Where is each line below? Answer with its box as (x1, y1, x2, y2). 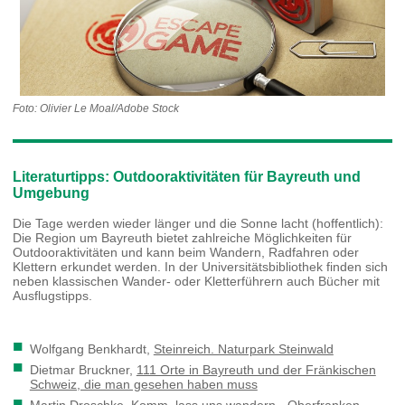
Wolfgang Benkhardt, (29, 341, 154, 356)
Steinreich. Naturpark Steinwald (153, 341, 334, 356)
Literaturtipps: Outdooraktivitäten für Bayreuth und (13, 168, 362, 184)
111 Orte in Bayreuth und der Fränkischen (136, 362, 376, 377)
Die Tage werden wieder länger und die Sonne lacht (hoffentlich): (13, 215, 384, 231)
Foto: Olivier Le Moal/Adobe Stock (13, 102, 180, 114)
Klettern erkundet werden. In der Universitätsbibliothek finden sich (13, 259, 389, 274)
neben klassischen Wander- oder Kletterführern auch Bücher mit (13, 273, 381, 288)
